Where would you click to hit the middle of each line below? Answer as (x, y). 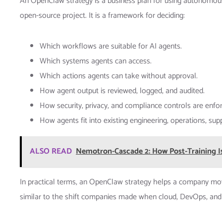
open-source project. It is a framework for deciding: (102, 15)
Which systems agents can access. (96, 61)
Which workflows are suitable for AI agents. (111, 46)
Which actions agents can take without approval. (119, 76)
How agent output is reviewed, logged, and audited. (122, 91)
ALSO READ (51, 151)
